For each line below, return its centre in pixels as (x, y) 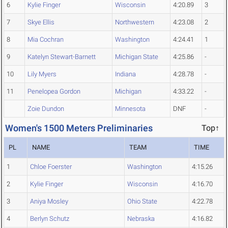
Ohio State (142, 202)
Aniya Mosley (49, 202)
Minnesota (130, 109)
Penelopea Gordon (54, 92)
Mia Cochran (46, 40)
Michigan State (137, 57)
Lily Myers (42, 74)
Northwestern (135, 22)
